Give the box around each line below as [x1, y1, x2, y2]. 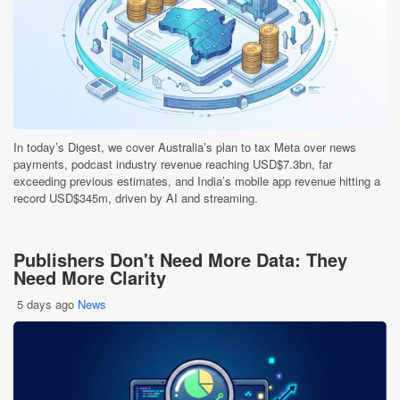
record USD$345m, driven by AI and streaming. [13, 188, 258, 206]
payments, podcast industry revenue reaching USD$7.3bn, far [13, 154, 332, 172]
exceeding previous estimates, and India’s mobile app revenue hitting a [13, 171, 380, 189]
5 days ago [17, 295, 74, 312]
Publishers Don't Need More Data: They [13, 246, 347, 272]
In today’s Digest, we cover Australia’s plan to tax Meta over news [13, 137, 356, 155]
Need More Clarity [13, 263, 166, 290]
